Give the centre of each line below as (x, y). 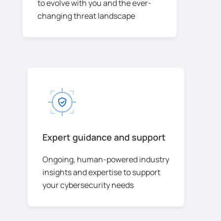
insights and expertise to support (101, 172)
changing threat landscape (86, 16)
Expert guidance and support (104, 137)
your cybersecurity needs (88, 185)
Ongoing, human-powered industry (106, 159)
